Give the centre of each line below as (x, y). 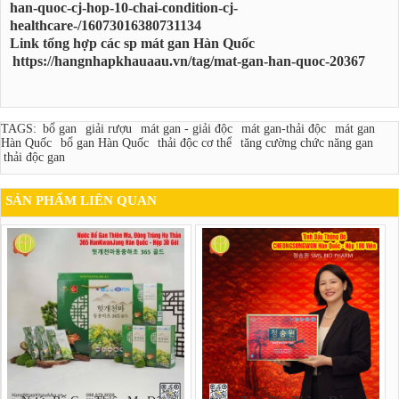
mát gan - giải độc (187, 129)
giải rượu (109, 129)
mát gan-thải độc (284, 129)
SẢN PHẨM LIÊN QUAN (81, 201)
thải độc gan (34, 158)
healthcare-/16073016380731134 (106, 25)
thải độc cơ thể (195, 143)
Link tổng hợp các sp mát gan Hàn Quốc (132, 43)
